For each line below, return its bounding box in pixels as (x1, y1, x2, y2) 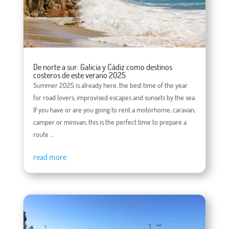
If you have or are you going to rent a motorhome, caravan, (33, 105, 195, 114)
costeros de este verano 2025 (33, 70, 126, 80)
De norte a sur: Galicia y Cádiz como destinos (33, 61, 172, 72)
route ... (33, 129, 53, 139)
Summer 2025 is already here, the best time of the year (33, 80, 188, 89)
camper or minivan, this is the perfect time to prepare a (33, 117, 187, 126)
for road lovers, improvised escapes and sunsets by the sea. (33, 93, 196, 102)
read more (33, 151, 66, 162)
